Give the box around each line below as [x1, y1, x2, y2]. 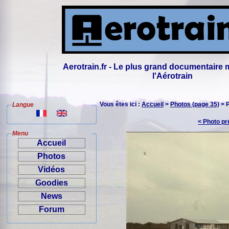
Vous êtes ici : [100, 101, 142, 108]
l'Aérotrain [152, 72, 193, 80]
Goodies [35, 178, 68, 187]
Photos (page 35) [170, 101, 219, 108]
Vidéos [38, 165, 65, 174]
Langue [12, 101, 34, 108]
